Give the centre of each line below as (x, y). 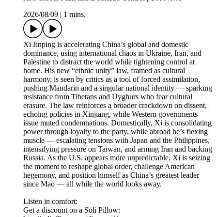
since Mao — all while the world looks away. (93, 184)
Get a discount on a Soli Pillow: (72, 210)
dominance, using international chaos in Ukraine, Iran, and (112, 53)
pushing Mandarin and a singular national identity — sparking (118, 88)
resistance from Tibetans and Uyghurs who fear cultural (108, 97)
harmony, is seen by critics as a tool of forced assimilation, (112, 79)
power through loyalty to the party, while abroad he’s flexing (116, 132)
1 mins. (75, 15)
